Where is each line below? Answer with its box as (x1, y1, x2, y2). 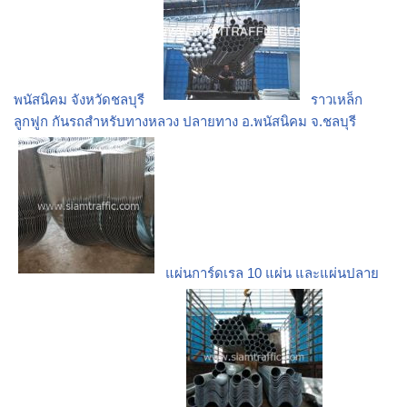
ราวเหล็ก (311, 92, 362, 108)
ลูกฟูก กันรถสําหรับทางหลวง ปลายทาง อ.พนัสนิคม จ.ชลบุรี (14, 114, 356, 130)
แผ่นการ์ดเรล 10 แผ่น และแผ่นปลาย (165, 265, 379, 282)
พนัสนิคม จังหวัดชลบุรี (14, 92, 144, 108)
